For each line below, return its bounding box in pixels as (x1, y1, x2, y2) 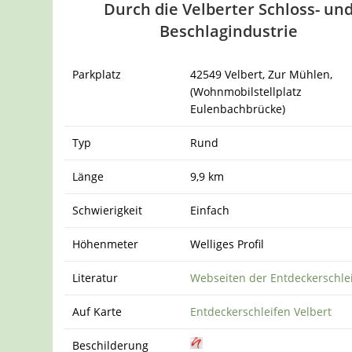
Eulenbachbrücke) (190, 101, 286, 117)
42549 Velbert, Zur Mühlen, (190, 67, 333, 82)
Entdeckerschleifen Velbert (190, 304, 332, 320)
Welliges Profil (190, 236, 265, 252)
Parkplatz (72, 67, 122, 82)
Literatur (72, 270, 119, 286)
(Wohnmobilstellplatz (190, 84, 302, 100)
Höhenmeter (72, 236, 139, 252)
